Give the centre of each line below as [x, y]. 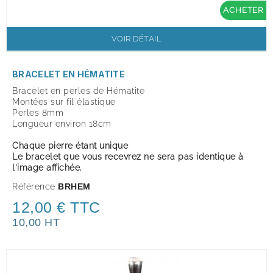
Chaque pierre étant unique [70, 146]
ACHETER [243, 10]
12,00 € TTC [56, 207]
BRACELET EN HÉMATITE [69, 74]
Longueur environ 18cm [62, 124]
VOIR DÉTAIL [136, 39]
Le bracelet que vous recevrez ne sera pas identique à [128, 157]
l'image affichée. [47, 168]
